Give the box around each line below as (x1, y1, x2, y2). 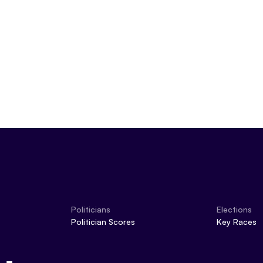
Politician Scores (71, 217, 135, 227)
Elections (216, 204, 252, 214)
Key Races (216, 217, 257, 227)
